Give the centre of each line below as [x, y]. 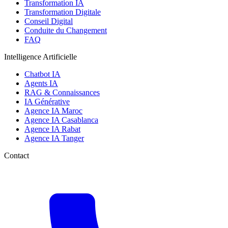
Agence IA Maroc [53, 111]
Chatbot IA [42, 74]
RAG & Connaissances [62, 93]
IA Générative [47, 102]
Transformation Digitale [63, 12]
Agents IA [41, 83]
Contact [17, 156]
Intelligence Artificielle [40, 57]
